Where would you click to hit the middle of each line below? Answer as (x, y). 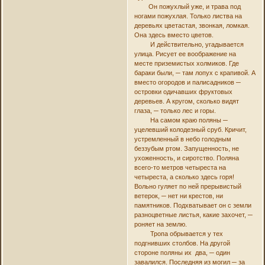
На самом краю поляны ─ (181, 120)
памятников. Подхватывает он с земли (193, 206)
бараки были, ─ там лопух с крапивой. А (195, 73)
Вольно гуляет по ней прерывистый (188, 187)
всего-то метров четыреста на (180, 168)
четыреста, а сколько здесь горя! (184, 177)
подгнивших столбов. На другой (182, 243)
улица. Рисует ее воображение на (185, 54)
